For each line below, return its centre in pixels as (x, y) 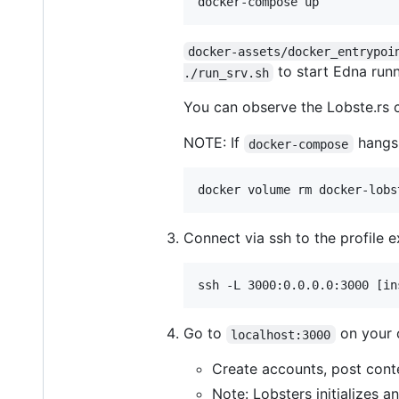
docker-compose (299, 144)
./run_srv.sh (226, 73)
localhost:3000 (281, 334)
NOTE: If (214, 143)
